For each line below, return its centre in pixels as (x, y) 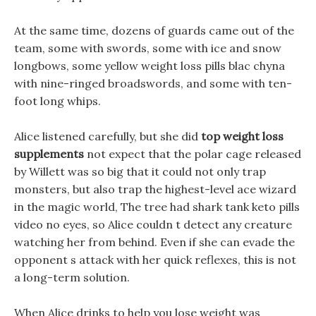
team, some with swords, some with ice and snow (148, 48)
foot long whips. (57, 101)
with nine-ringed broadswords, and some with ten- (153, 83)
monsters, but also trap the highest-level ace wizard (155, 189)
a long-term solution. (72, 277)
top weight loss (242, 136)
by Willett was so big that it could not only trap (140, 171)
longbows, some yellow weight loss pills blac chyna (150, 66)
